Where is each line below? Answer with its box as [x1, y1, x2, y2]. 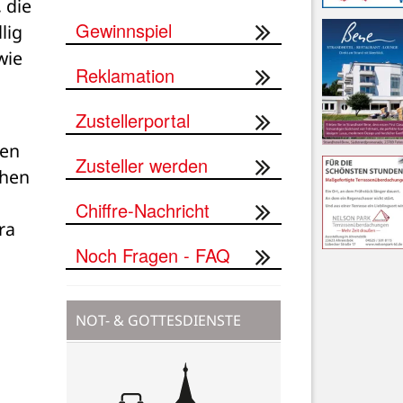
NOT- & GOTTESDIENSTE [76, 309, 241, 330]
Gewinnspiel [76, 16, 172, 43]
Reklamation [76, 61, 175, 88]
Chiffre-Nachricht [76, 196, 210, 223]
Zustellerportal [76, 106, 190, 133]
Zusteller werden [76, 151, 208, 178]
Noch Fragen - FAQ [76, 241, 230, 268]
